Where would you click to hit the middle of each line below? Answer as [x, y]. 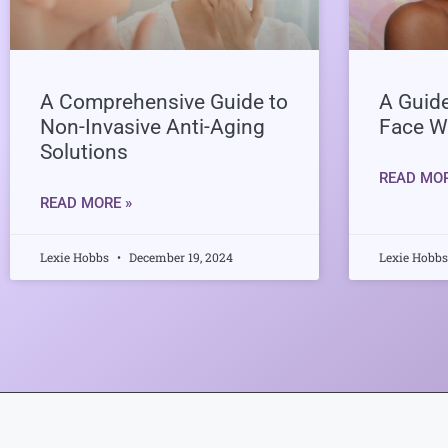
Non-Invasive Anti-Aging [152, 126]
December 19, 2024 [179, 256]
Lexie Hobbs [76, 256]
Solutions [84, 151]
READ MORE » [86, 202]
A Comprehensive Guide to [164, 101]
